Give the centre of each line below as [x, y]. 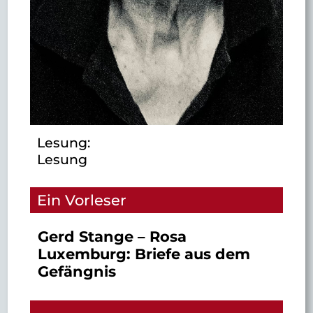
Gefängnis [77, 271]
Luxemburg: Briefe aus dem [144, 254]
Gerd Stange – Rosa [112, 236]
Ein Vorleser [81, 200]
